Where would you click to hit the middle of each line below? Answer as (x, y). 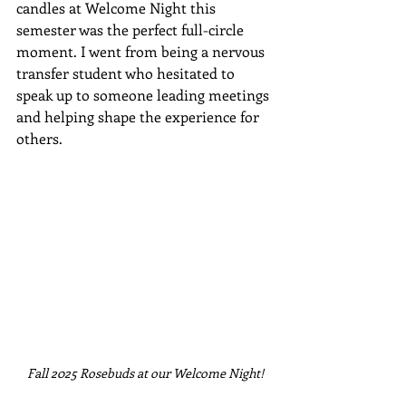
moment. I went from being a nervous (142, 52)
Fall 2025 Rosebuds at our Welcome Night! (145, 373)
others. (39, 139)
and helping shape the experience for (140, 117)
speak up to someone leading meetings (145, 95)
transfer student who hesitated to (127, 73)
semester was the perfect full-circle (132, 30)
